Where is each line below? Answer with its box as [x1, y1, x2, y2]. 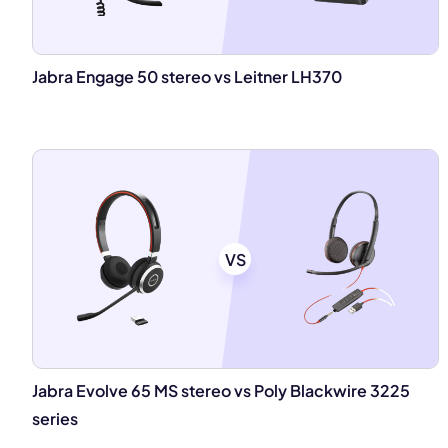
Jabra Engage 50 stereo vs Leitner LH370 [32, 66, 342, 87]
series [32, 408, 78, 429]
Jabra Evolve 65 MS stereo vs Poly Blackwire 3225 [32, 380, 410, 401]
